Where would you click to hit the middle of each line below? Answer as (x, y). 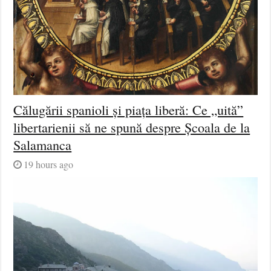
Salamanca (43, 145)
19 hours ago (49, 164)
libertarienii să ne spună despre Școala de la (132, 127)
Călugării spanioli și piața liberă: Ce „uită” (129, 109)
